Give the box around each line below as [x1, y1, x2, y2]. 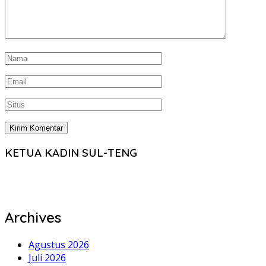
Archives [5, 208, 61, 227]
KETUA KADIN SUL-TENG [5, 145, 137, 160]
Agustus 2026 [28, 238, 89, 252]
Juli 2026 [28, 251, 66, 265]
